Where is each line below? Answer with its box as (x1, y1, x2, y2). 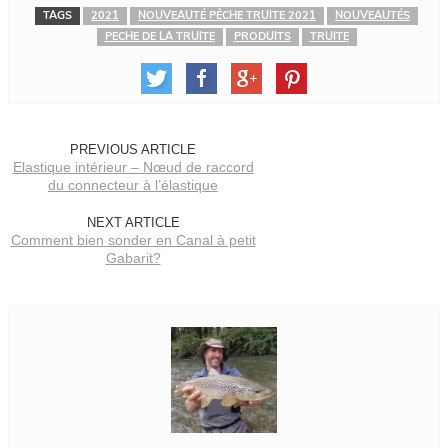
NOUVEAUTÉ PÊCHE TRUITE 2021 (138, 7, 316, 23)
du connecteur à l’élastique (48, 176, 218, 193)
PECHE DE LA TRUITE (104, 28, 215, 44)
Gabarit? (105, 249, 161, 266)
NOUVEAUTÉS (335, 7, 410, 23)
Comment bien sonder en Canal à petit (10, 231, 256, 248)
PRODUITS (233, 28, 291, 44)
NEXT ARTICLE (86, 214, 180, 230)
